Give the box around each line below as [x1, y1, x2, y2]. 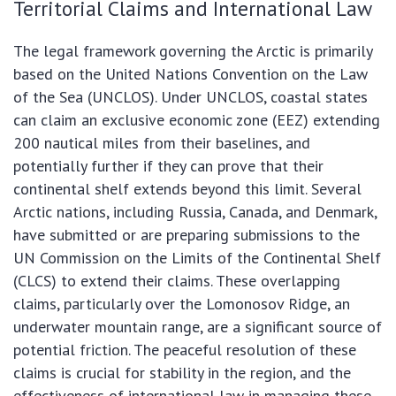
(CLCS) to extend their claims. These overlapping [13, 270, 340, 292]
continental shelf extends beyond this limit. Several [13, 179, 362, 200]
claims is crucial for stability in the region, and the [13, 362, 351, 384]
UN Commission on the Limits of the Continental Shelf [13, 247, 381, 269]
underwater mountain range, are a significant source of [13, 316, 382, 338]
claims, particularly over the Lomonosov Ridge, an [13, 293, 350, 315]
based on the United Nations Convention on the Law [13, 64, 368, 85]
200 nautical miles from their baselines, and [13, 133, 310, 154]
